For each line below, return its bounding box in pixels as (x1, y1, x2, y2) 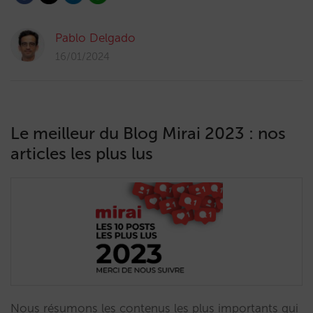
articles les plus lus (10, 143, 153, 163)
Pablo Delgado (55, 31, 136, 45)
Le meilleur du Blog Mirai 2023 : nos (10, 123, 286, 143)
